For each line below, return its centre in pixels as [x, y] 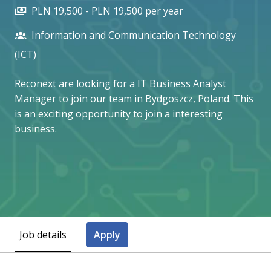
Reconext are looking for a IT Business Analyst [120, 83]
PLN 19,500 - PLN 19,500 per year [107, 11]
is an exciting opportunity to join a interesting [119, 113]
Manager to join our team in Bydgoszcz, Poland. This [134, 98]
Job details [43, 234]
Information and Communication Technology [134, 35]
